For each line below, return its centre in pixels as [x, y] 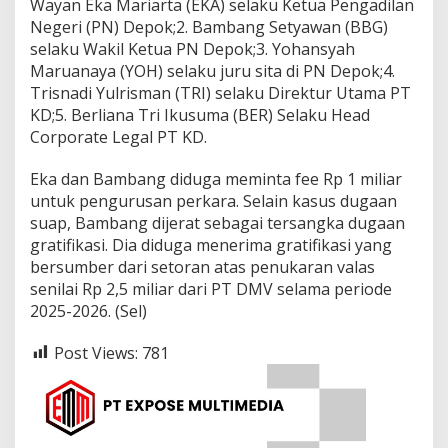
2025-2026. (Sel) [88, 310]
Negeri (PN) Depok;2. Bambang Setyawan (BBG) [209, 26]
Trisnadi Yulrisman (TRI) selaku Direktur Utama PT [220, 92]
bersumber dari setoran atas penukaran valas [202, 266]
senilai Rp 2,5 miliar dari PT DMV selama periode [211, 288]
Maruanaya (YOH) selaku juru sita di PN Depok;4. [212, 70]
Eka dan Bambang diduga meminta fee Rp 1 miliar [216, 178]
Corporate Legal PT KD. [118, 136]
